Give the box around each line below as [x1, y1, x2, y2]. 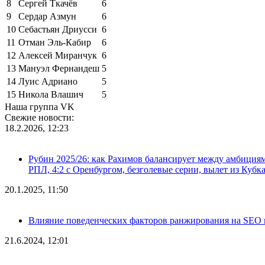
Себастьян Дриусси [18, 24, 97, 34]
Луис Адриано [18, 76, 77, 86]
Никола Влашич [18, 89, 83, 99]
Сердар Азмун [18, 11, 76, 21]
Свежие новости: [5, 112, 74, 122]
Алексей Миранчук [18, 50, 97, 60]
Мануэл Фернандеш [18, 63, 99, 73]
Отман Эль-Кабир [18, 37, 91, 47]
